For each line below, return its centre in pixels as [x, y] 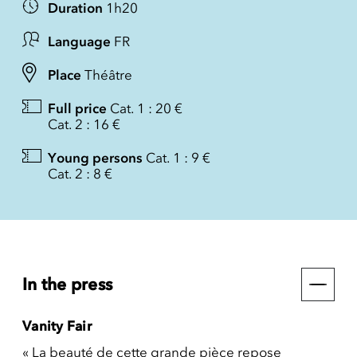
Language [79, 41]
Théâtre [108, 75]
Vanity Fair [57, 326]
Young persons [95, 158]
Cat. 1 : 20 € [146, 108]
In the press [67, 284]
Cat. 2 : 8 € [80, 174]
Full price [77, 108]
